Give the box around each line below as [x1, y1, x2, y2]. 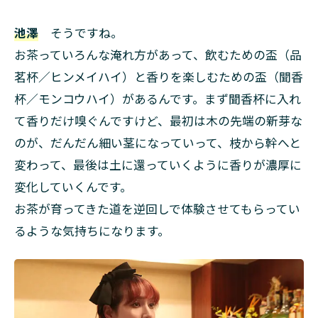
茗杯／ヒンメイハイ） [14, 67, 134, 85]
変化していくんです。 [14, 177, 132, 195]
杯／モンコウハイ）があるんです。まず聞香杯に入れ [14, 89, 301, 107]
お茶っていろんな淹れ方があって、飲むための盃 [14, 45, 278, 63]
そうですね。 [38, 23, 123, 41]
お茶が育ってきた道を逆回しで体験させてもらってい [14, 199, 300, 217]
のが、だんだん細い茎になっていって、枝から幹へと [14, 133, 301, 151]
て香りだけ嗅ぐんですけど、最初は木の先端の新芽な [14, 111, 302, 129]
